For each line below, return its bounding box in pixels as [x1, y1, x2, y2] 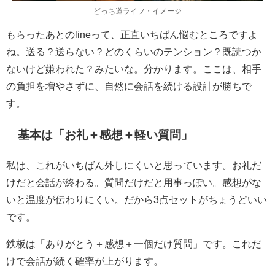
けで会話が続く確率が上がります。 [6, 255, 163, 266]
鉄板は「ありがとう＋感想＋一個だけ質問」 [6, 238, 203, 249]
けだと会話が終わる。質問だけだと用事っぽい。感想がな [6, 177, 261, 187]
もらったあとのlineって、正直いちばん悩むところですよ [6, 29, 258, 39]
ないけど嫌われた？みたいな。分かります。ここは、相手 [6, 63, 261, 74]
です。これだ [203, 238, 261, 249]
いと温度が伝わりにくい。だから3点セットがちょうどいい [6, 194, 267, 204]
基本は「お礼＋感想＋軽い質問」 [18, 129, 193, 141]
